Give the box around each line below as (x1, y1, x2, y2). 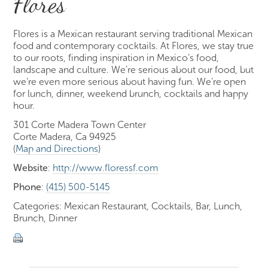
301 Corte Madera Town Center (13, 118, 147, 130)
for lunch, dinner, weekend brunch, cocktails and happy (13, 87, 249, 99)
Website (13, 162, 48, 173)
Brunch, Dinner (13, 212, 78, 224)
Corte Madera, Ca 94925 (13, 130, 117, 142)
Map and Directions (16, 142, 99, 154)
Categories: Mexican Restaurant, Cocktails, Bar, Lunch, (13, 200, 243, 212)
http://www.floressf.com (53, 162, 159, 173)
